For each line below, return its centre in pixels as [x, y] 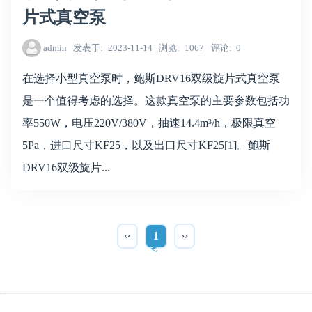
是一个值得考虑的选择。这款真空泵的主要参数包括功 [156, 100]
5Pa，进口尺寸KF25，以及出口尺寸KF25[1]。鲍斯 [146, 145]
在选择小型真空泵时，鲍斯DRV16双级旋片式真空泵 [151, 78]
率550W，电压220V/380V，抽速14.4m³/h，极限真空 [149, 123]
